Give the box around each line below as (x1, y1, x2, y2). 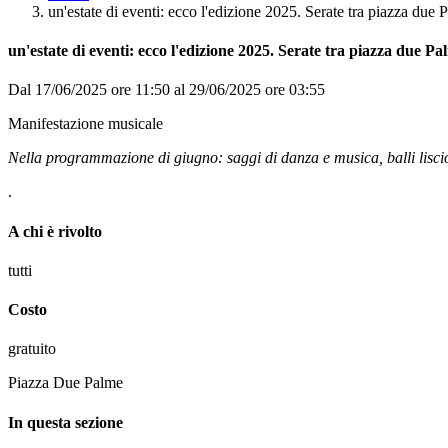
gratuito (8, 340, 56, 358)
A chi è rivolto (8, 222, 102, 240)
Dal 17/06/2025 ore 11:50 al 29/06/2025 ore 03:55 (8, 81, 325, 99)
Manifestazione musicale (8, 115, 163, 133)
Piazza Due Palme (8, 374, 123, 392)
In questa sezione (8, 413, 123, 431)
